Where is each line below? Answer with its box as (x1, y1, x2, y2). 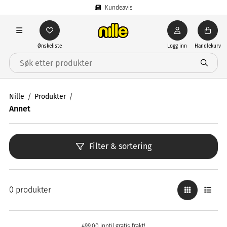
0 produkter (9, 185, 51, 195)
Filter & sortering (89, 141, 152, 151)
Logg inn (167, 43, 187, 49)
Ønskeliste (37, 43, 62, 49)
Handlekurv (194, 43, 221, 49)
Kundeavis (104, 4, 133, 11)
